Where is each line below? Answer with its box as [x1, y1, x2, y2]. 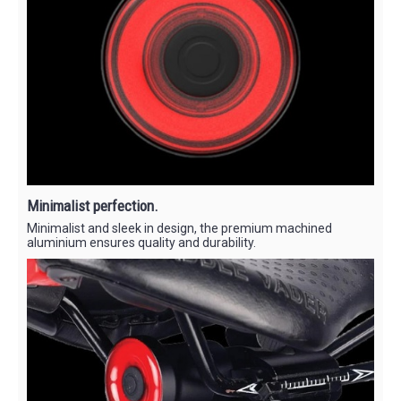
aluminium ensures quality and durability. [27, 235, 256, 251]
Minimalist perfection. [27, 197, 158, 216]
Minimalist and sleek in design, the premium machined [27, 221, 332, 236]
